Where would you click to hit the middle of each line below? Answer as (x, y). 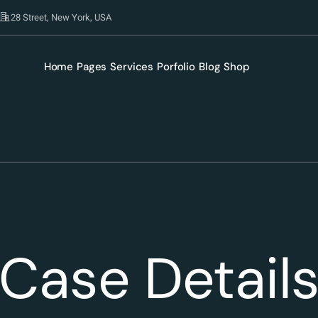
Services (132, 67)
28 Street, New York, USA (61, 17)
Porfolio (176, 67)
